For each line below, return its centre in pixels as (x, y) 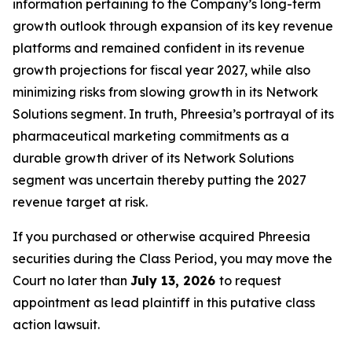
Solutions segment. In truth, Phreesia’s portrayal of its (173, 114)
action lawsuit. (56, 324)
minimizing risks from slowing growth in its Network (165, 92)
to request (250, 280)
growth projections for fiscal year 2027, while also (161, 70)
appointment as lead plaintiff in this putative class (164, 302)
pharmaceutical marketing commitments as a (151, 136)
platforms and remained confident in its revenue (159, 48)
